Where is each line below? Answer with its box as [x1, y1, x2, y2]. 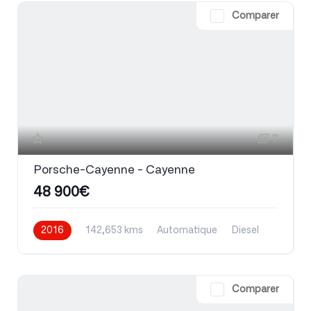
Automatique [157, 226, 217, 235]
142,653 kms [85, 226, 143, 235]
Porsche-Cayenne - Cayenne [33, 164, 195, 176]
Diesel [231, 226, 259, 235]
